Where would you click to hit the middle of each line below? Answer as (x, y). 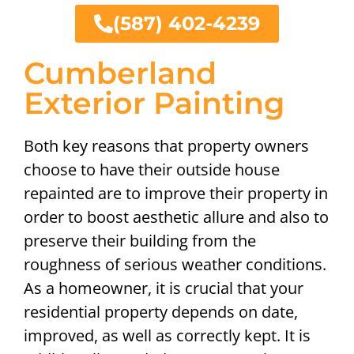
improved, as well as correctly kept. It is (167, 336)
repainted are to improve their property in (176, 194)
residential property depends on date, (161, 312)
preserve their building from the (140, 241)
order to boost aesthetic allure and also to (176, 217)
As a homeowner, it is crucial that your (164, 288)
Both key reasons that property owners (166, 146)
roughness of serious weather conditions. (175, 265)
